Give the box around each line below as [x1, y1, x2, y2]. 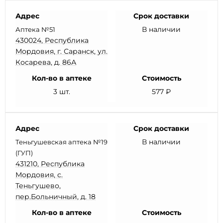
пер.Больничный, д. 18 [15, 192, 96, 201]
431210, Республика [15, 159, 85, 168]
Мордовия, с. [15, 170, 63, 179]
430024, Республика [15, 36, 89, 45]
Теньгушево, [15, 181, 61, 190]
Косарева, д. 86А [15, 58, 76, 67]
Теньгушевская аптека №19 [15, 138, 108, 146]
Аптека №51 [15, 25, 55, 33]
